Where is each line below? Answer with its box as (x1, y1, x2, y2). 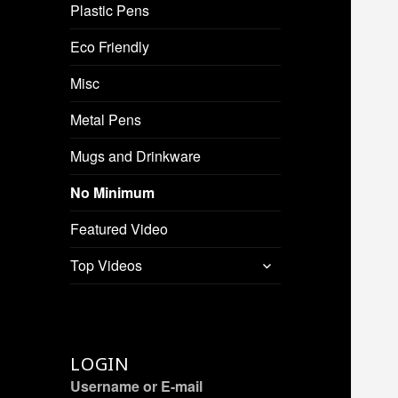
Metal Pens (70, 108, 142, 130)
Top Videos (70, 254, 143, 275)
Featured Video (70, 218, 169, 239)
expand (252, 251, 300, 272)
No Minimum (70, 181, 155, 203)
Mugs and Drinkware (70, 145, 202, 166)
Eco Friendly (70, 36, 150, 57)
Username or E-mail (70, 375, 203, 396)
